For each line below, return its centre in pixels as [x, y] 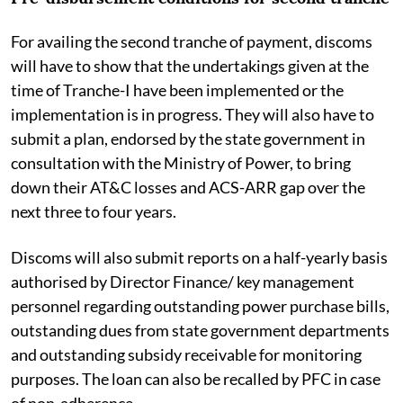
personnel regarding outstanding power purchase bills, [200, 305]
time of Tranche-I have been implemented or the [177, 90]
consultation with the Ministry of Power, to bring [181, 162]
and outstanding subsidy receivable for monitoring [186, 354]
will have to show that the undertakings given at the [190, 65]
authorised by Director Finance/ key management [183, 281]
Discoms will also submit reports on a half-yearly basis [199, 257]
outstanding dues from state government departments [200, 330]
